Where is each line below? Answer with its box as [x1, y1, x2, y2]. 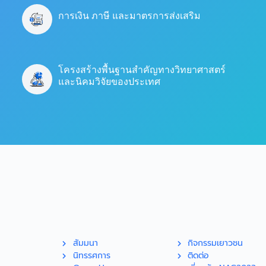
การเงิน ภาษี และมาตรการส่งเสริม [58, 11, 201, 21]
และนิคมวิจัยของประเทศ [58, 77, 161, 87]
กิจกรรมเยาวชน [188, 237, 243, 249]
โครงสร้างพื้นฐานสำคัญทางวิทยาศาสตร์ [58, 65, 226, 75]
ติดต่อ [188, 249, 209, 262]
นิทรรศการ [72, 249, 110, 262]
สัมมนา [72, 237, 98, 249]
